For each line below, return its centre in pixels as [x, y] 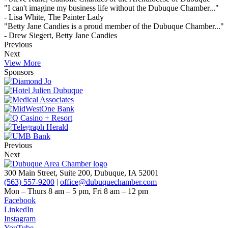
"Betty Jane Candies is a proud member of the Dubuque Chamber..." [114, 26]
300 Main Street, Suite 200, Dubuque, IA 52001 [81, 173]
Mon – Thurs [25, 191]
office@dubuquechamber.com [108, 182]
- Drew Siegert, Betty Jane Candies [61, 36]
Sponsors [19, 72]
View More [22, 63]
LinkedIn [19, 210]
